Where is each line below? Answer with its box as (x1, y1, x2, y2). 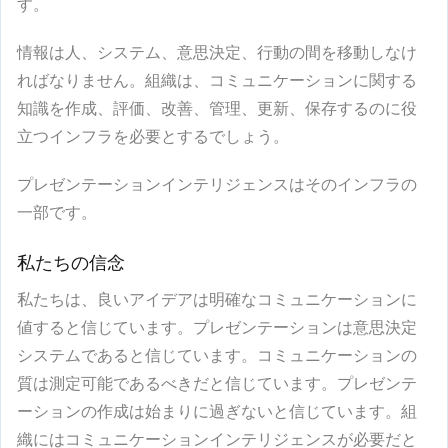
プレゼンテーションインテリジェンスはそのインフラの (17, 175, 417, 194)
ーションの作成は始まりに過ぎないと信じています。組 (17, 402, 417, 421)
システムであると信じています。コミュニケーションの (17, 346, 417, 365)
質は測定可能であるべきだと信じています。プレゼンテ (17, 374, 417, 393)
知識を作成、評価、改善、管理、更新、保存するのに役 (17, 99, 417, 118)
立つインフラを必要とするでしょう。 (17, 127, 289, 146)
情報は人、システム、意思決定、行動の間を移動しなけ (17, 43, 417, 62)
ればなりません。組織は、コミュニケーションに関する (17, 71, 417, 90)
